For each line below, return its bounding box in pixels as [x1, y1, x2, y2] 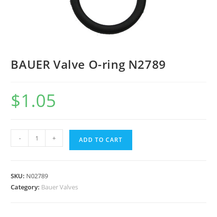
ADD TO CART [79, 136, 123, 144]
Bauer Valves [41, 183, 78, 192]
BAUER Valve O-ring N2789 [11, 56, 166, 73]
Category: [11, 183, 42, 192]
